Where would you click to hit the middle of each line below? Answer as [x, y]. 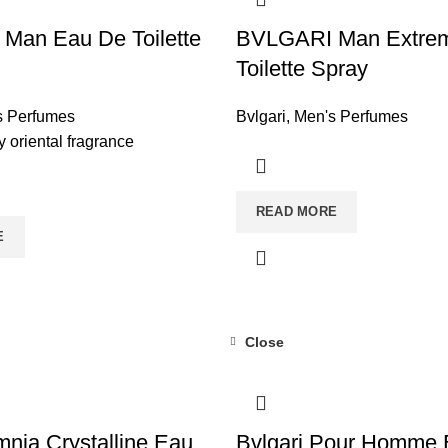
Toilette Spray [301, 68]
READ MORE [296, 211]
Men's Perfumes [350, 116]
